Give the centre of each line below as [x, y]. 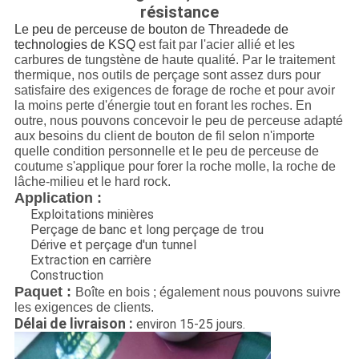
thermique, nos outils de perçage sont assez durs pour [167, 75]
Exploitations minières [92, 215]
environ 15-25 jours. [189, 325]
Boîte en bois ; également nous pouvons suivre [208, 292]
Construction [67, 276]
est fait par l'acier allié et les [215, 45]
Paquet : [42, 292]
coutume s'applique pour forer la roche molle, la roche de [175, 167]
